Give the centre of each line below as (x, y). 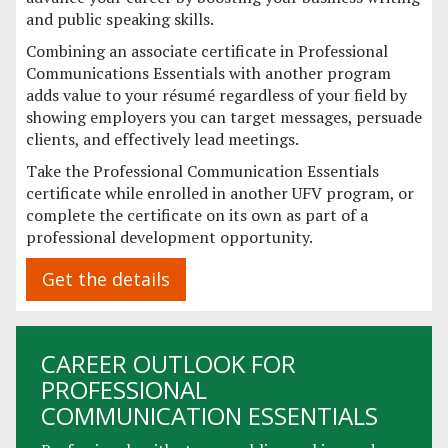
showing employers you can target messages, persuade (224, 117)
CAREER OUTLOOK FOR (168, 363)
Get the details (106, 279)
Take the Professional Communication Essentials (202, 171)
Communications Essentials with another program (208, 73)
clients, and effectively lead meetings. (162, 139)
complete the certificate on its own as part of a (197, 215)
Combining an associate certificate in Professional (207, 51)
